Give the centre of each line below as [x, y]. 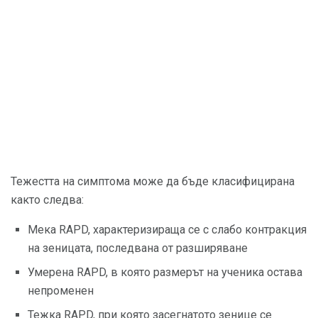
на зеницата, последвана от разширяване [138, 248]
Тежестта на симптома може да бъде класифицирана [153, 181]
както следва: [47, 200]
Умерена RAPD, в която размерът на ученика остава [165, 272]
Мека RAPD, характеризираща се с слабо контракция [167, 230]
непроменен [61, 291]
